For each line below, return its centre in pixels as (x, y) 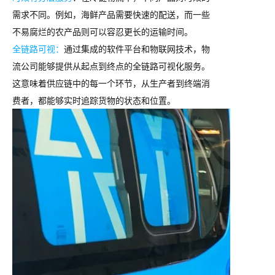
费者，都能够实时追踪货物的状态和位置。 (94, 100)
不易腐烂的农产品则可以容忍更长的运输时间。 (103, 31)
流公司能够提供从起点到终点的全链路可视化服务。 (111, 65)
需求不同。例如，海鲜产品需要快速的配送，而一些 (111, 14)
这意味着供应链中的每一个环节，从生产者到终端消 (111, 83)
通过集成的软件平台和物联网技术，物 (137, 48)
